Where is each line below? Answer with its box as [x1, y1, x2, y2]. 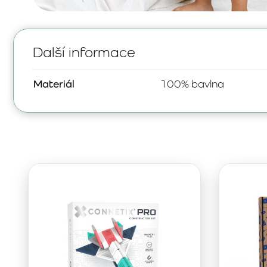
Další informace [33, 43, 135, 60]
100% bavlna [160, 77, 224, 90]
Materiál [33, 77, 74, 90]
